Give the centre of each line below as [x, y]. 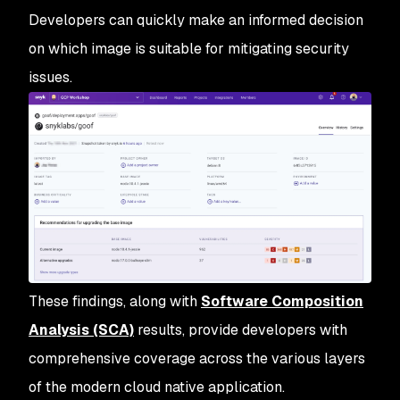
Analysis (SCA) [81, 329]
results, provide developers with [241, 329]
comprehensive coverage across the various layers [197, 358]
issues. [50, 78]
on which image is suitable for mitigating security [189, 49]
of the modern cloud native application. [157, 387]
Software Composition [282, 301]
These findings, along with [115, 301]
